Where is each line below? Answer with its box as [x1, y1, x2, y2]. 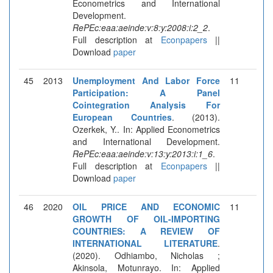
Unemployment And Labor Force [73, 74, 220, 87]
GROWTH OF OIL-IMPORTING [73, 212, 220, 225]
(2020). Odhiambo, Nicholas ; [73, 249, 220, 261]
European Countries [73, 110, 172, 123]
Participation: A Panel [73, 86, 220, 99]
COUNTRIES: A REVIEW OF [73, 224, 220, 237]
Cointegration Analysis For [73, 98, 220, 111]
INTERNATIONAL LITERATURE [73, 236, 218, 249]
